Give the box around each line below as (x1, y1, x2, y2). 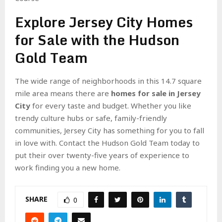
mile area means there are (15, 88, 111, 98)
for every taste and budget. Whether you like (30, 100, 191, 111)
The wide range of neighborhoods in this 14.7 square (15, 75, 202, 86)
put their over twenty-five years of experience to (15, 150, 189, 160)
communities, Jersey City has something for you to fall (15, 125, 204, 135)
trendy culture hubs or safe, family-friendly (15, 112, 167, 123)
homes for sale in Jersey (111, 88, 201, 98)
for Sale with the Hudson (15, 28, 179, 51)
